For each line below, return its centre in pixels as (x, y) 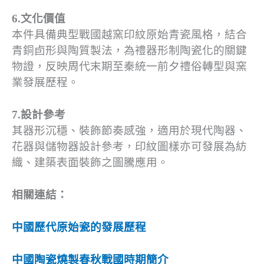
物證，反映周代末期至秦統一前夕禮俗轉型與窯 (129, 66)
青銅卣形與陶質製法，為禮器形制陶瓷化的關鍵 (129, 50)
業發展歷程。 (45, 82)
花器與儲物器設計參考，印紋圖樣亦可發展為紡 (129, 146)
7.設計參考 (39, 114)
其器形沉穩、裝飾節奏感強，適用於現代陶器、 (129, 130)
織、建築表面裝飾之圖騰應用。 (90, 162)
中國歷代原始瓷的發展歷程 (79, 227)
